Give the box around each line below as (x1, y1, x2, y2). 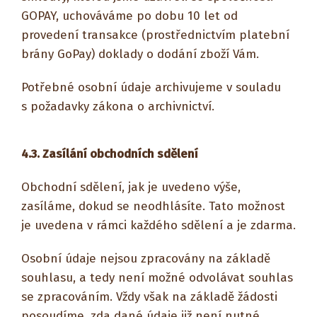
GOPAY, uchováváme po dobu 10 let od (21, 8, 238, 23)
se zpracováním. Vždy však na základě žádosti (21, 289, 277, 304)
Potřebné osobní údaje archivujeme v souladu (21, 80, 281, 95)
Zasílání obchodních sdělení (42, 146, 198, 161)
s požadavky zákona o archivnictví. (21, 99, 214, 114)
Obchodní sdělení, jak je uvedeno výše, (21, 180, 241, 195)
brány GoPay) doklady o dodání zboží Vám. (21, 47, 259, 62)
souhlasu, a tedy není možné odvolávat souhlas (21, 270, 293, 285)
